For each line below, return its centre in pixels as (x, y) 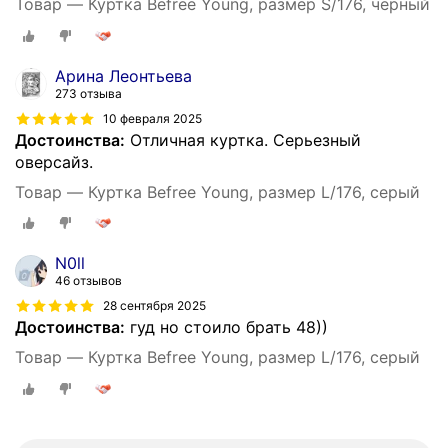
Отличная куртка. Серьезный (243, 139)
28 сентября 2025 (154, 306)
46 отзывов (88, 281)
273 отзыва (88, 93)
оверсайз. (54, 161)
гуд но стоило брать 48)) (226, 327)
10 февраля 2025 (152, 118)
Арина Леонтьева (123, 75)
